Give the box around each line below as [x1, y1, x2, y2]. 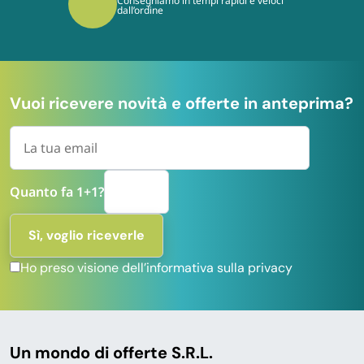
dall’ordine [78, 2, 125, 17]
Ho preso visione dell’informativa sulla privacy [20, 259, 292, 277]
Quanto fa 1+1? [10, 183, 104, 201]
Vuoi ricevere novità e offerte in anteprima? [10, 93, 353, 115]
